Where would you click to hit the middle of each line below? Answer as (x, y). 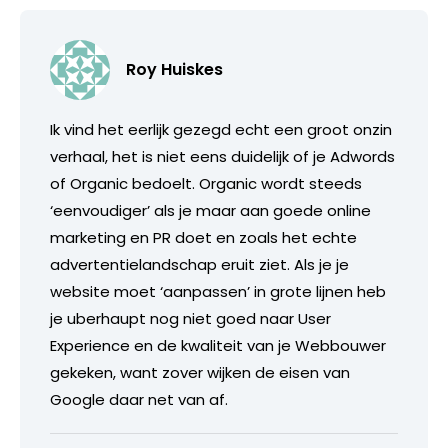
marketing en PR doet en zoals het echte (203, 237)
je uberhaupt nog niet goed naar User (190, 318)
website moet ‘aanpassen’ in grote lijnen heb (218, 291)
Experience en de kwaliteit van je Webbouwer (218, 345)
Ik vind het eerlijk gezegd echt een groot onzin (221, 129)
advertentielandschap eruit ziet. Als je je (199, 264)
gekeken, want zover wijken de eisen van (200, 372)
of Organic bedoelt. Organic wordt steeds (206, 183)
